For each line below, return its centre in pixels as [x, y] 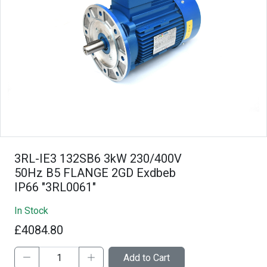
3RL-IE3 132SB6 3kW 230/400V [98, 158]
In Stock [31, 210]
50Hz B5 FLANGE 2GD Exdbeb [95, 173]
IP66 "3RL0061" [55, 187]
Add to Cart [147, 257]
